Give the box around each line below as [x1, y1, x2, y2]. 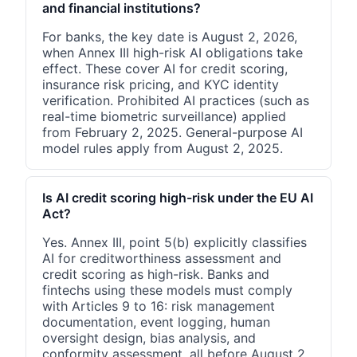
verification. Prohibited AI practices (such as [42, 92, 309, 108]
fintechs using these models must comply [42, 281, 292, 298]
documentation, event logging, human [42, 313, 270, 330]
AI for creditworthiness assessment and [42, 249, 281, 266]
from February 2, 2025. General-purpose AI [42, 124, 303, 140]
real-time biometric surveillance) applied [42, 108, 286, 124]
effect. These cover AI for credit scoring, [42, 60, 288, 76]
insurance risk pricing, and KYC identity [42, 76, 279, 92]
